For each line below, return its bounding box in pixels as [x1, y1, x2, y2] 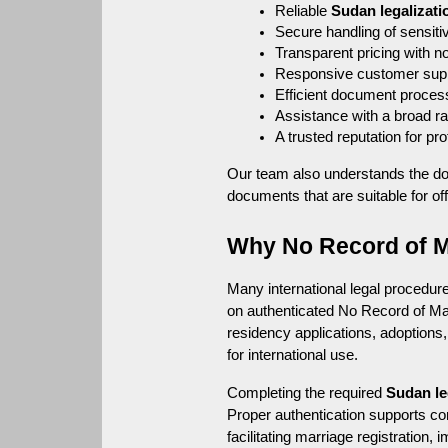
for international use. [227, 346, 359, 363]
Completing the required [227, 384, 387, 401]
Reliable [275, 2, 332, 19]
